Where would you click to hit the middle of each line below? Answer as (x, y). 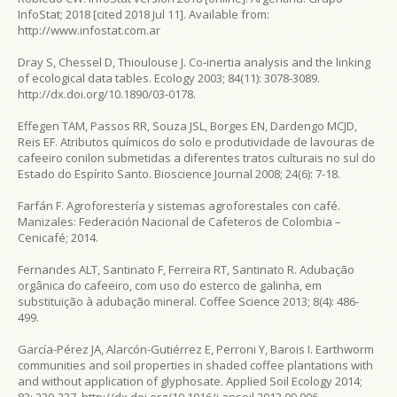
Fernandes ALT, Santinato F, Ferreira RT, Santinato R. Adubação (186, 269)
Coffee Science (240, 301)
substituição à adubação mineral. (109, 301)
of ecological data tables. (86, 78)
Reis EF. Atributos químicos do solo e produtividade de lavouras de (196, 141)
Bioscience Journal (203, 173)
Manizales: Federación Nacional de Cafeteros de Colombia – (179, 221)
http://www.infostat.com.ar (89, 30)
